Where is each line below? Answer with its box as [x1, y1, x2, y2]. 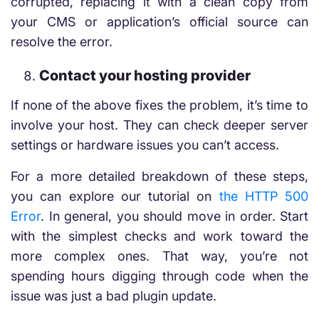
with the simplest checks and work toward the [11, 229, 308, 244]
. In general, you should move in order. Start [41, 209, 308, 224]
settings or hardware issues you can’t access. [11, 137, 279, 152]
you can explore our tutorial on [11, 189, 219, 204]
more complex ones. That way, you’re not [11, 249, 308, 263]
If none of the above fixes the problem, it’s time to [11, 98, 308, 113]
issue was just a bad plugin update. [11, 288, 216, 303]
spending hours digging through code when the [11, 268, 308, 283]
